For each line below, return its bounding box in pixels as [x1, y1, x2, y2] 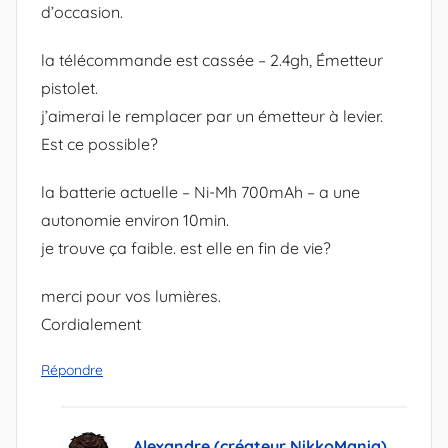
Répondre [41, 361, 103, 380]
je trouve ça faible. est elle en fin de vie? [41, 238, 331, 259]
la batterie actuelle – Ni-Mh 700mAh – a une [41, 182, 360, 203]
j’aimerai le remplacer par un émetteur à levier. [41, 106, 383, 127]
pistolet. [41, 78, 98, 99]
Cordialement [41, 314, 141, 335]
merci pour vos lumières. [41, 286, 221, 307]
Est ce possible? [41, 134, 158, 155]
